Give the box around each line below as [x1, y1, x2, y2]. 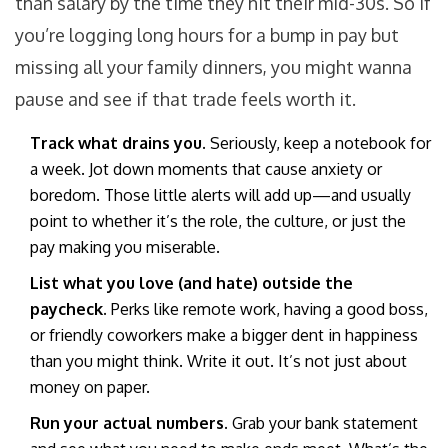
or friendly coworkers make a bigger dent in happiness [30, 325, 418, 346]
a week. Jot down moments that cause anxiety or [30, 159, 382, 180]
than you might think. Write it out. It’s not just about [30, 351, 407, 372]
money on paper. [30, 377, 150, 398]
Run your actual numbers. [30, 413, 228, 434]
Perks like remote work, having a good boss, [107, 299, 428, 320]
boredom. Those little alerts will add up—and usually [30, 185, 411, 206]
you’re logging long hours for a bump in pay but [15, 24, 399, 47]
